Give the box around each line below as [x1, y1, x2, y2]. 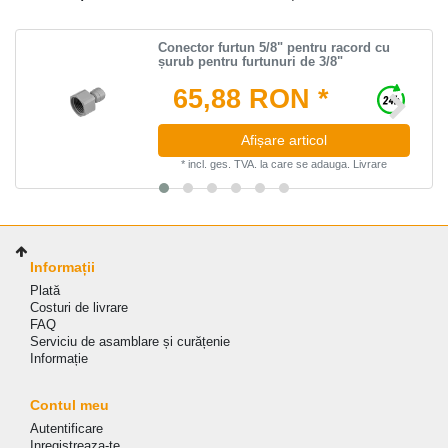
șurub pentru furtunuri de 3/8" [158, 53, 344, 69]
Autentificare [30, 420, 103, 436]
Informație [30, 350, 88, 366]
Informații [30, 258, 95, 275]
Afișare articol [241, 131, 327, 148]
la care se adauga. [257, 157, 353, 170]
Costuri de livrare [30, 299, 128, 315]
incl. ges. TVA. [188, 157, 257, 170]
